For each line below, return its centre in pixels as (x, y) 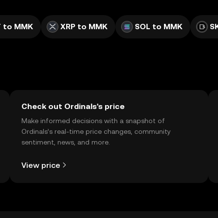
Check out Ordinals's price (73, 106)
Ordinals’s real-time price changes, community (96, 131)
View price (41, 165)
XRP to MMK (84, 27)
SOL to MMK (159, 27)
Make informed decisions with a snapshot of (93, 121)
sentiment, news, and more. (66, 142)
